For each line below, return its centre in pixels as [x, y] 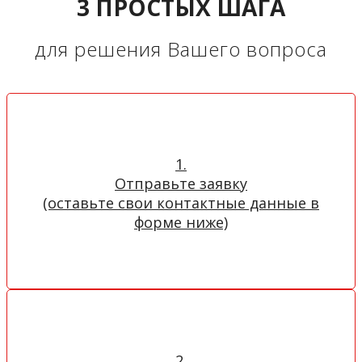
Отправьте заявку [181, 184]
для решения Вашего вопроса [181, 49]
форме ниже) [181, 223]
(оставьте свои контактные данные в [181, 203]
